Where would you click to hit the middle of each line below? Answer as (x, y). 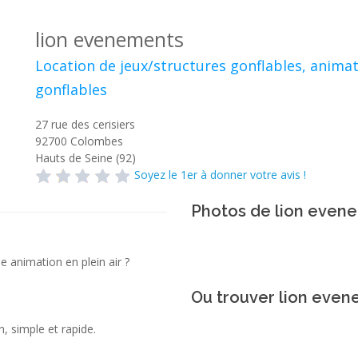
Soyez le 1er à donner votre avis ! (220, 175)
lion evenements (109, 39)
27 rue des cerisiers (85, 124)
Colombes (97, 141)
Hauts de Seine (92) (86, 158)
